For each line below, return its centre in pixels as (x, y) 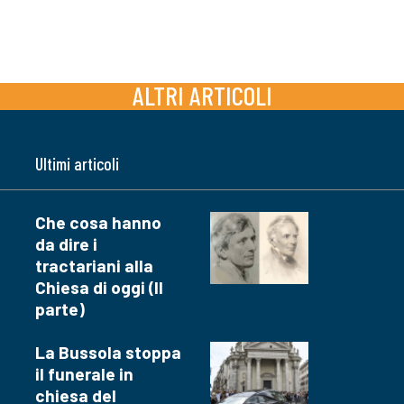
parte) (60, 309)
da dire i (66, 244)
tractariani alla (94, 266)
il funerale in (84, 374)
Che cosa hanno (98, 223)
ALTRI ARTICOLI (202, 96)
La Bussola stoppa (108, 353)
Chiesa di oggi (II (99, 288)
